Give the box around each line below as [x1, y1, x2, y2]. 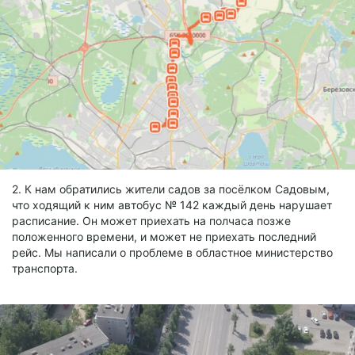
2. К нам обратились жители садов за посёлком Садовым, [12, 181, 330, 196]
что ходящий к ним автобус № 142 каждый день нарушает [12, 197, 332, 212]
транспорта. [12, 261, 78, 275]
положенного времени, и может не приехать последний [12, 229, 316, 243]
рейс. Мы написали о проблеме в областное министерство [12, 245, 333, 259]
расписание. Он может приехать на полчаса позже [12, 213, 291, 227]
